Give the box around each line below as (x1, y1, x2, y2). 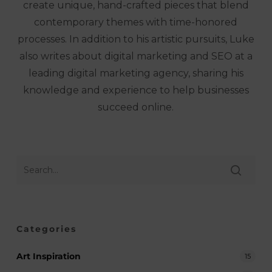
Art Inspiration (16, 251, 81, 262)
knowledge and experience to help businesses (22, 84, 249, 96)
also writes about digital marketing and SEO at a (19, 50, 253, 62)
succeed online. (98, 101, 174, 113)
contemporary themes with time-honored (34, 16, 238, 28)
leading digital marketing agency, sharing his (28, 67, 243, 79)
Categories (16, 223, 76, 234)
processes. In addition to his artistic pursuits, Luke (17, 33, 254, 45)
